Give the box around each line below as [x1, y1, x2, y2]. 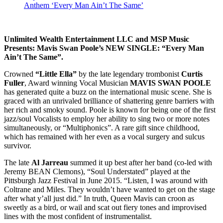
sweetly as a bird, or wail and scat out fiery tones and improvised [4, 203, 207, 212]
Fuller [4, 78, 24, 87]
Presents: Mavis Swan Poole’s [4, 43, 104, 52]
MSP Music [150, 34, 189, 43]
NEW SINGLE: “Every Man [106, 43, 204, 52]
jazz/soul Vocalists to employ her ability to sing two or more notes [4, 114, 210, 123]
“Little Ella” [35, 69, 79, 78]
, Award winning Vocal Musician [24, 78, 130, 87]
